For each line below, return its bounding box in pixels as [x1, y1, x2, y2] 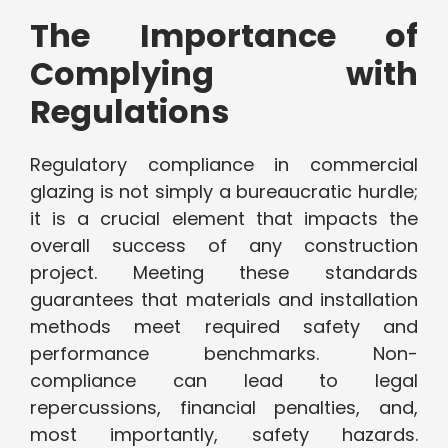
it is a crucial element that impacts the [30, 206, 418, 232]
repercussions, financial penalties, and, [30, 395, 418, 421]
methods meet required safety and [30, 314, 418, 340]
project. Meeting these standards [30, 260, 418, 286]
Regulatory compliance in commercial [30, 152, 418, 178]
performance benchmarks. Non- [30, 341, 418, 367]
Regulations [30, 89, 229, 135]
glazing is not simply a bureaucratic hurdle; [30, 179, 418, 205]
